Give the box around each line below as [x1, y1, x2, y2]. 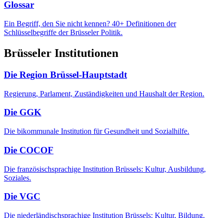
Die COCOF [4, 145, 54, 155]
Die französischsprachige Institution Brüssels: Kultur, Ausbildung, [4, 164, 206, 173]
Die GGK [4, 107, 41, 118]
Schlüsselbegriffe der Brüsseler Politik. [4, 28, 123, 37]
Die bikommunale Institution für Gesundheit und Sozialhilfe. [4, 127, 189, 136]
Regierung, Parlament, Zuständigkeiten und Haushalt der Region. [4, 89, 204, 98]
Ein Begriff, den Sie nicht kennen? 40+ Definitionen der [4, 19, 176, 28]
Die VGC [4, 191, 40, 202]
